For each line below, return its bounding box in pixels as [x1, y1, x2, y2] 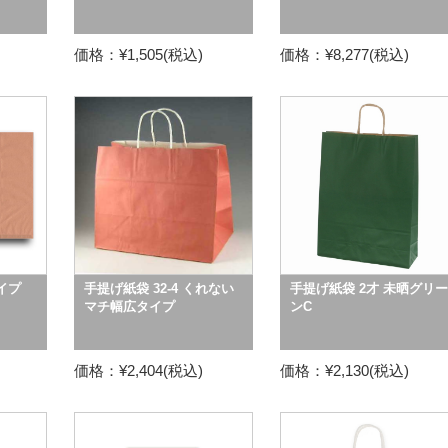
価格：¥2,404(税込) [73, 362, 203, 379]
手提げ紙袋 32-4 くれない [83, 281, 234, 296]
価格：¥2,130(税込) [279, 362, 409, 379]
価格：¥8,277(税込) [279, 46, 409, 63]
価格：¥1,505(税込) [73, 46, 203, 63]
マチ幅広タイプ [83, 299, 175, 314]
